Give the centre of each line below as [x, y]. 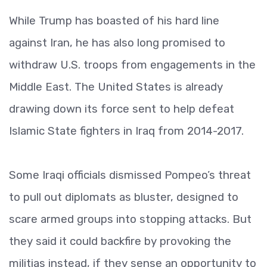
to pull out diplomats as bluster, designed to [124, 197]
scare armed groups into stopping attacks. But [130, 219]
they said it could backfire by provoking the [120, 241]
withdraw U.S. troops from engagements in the [132, 65]
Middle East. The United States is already [116, 87]
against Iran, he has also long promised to [117, 43]
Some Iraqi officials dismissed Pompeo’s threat [130, 175]
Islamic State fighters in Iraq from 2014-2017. [126, 131]
